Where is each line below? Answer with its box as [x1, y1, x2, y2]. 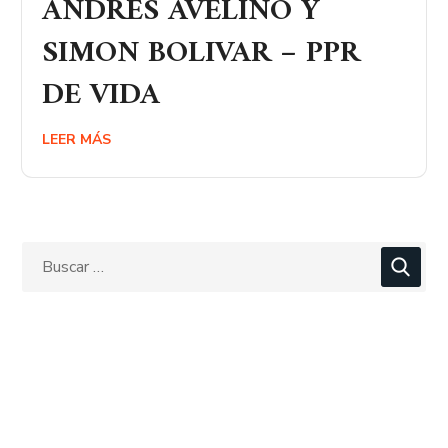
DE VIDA [42, 69, 161, 122]
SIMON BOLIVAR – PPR [42, 27, 361, 80]
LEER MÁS [42, 130, 112, 149]
